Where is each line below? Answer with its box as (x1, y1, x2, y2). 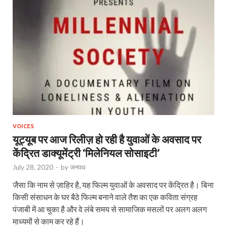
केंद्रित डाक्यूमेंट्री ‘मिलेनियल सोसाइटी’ (13, 146, 160, 159)
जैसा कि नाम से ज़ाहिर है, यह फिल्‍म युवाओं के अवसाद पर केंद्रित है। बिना (13, 179, 214, 190)
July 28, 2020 (13, 163, 53, 171)
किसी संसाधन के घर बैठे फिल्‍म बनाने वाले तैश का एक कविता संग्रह (13, 192, 198, 202)
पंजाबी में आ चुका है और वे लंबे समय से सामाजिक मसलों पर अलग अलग (13, 204, 207, 214)
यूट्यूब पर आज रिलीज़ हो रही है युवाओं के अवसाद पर (13, 132, 201, 145)
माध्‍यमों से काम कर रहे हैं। (13, 216, 85, 226)
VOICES (13, 123, 34, 129)
